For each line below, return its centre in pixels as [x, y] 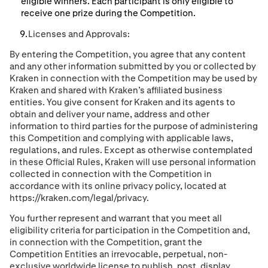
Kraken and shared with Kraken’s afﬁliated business [116, 90]
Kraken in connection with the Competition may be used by [133, 78]
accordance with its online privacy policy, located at [118, 185]
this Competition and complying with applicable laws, [121, 138]
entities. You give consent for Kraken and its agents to [122, 102]
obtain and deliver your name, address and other [109, 114]
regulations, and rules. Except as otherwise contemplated [131, 150]
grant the [183, 242]
